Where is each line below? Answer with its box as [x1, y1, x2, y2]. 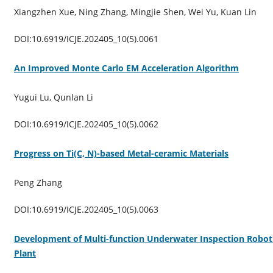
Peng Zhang [13, 176, 62, 188]
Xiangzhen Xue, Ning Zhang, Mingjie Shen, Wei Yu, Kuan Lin [13, 5, 257, 18]
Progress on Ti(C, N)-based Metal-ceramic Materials [13, 147, 229, 159]
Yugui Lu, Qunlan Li [13, 91, 93, 103]
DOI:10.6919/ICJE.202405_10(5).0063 [13, 203, 158, 215]
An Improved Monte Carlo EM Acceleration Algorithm [13, 62, 239, 74]
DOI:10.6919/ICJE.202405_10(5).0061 [13, 32, 158, 44]
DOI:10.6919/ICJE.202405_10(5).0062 [13, 118, 158, 130]
